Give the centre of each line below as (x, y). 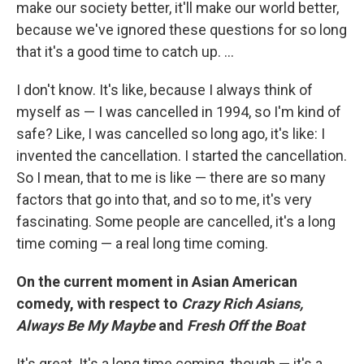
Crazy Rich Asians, (242, 303)
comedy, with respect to (99, 303)
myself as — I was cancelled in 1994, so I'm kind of (179, 112)
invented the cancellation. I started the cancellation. (182, 156)
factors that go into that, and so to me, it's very (164, 199)
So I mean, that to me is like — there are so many (171, 178)
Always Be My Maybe (87, 325)
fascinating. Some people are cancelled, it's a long (176, 221)
